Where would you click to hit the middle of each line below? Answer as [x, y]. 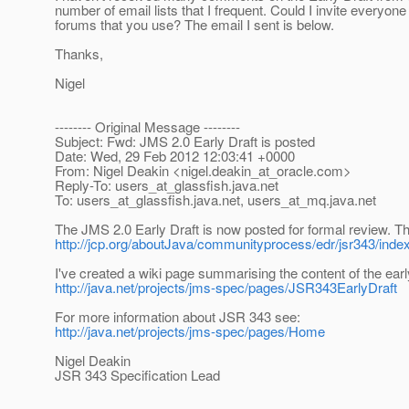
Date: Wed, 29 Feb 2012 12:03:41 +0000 [175, 156]
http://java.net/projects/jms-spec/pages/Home [190, 331]
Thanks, [79, 54]
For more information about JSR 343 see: [178, 317]
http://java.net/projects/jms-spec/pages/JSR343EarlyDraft [226, 288]
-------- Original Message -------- [147, 127]
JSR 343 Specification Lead [137, 375]
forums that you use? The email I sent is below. [194, 25]
